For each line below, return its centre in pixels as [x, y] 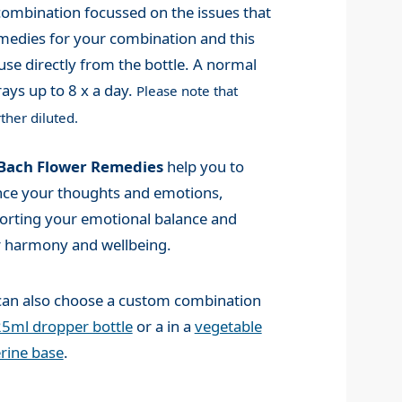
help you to [203, 167]
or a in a [163, 327]
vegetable [228, 327]
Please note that [188, 91]
